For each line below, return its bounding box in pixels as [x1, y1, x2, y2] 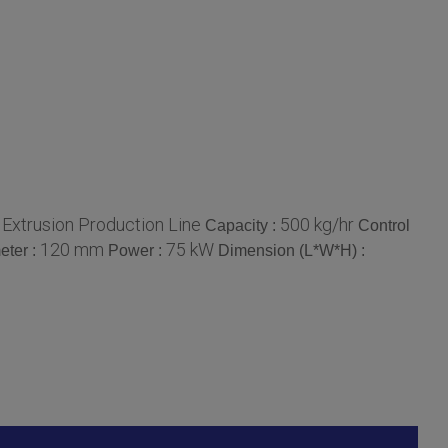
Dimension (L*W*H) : [218, 241, 365, 259]
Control [358, 216, 410, 234]
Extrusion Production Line [2, 213, 201, 235]
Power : [108, 241, 166, 259]
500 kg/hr [280, 213, 354, 235]
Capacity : [205, 216, 280, 234]
